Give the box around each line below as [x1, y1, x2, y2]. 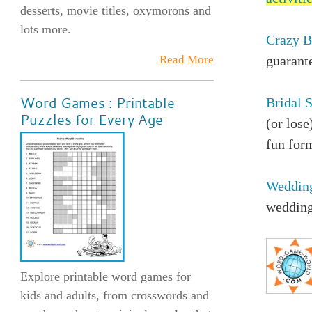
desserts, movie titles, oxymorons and [19, 3, 211, 17]
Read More [159, 52, 214, 66]
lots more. [19, 22, 71, 36]
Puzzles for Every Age [19, 109, 163, 129]
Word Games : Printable [19, 93, 175, 112]
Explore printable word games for [19, 270, 191, 284]
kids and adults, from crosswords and [19, 288, 209, 303]
